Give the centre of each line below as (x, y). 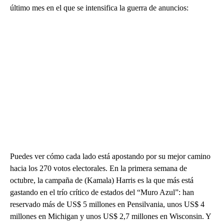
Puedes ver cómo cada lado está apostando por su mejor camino (110, 156)
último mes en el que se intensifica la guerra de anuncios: (99, 7)
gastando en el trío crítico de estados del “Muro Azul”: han (102, 192)
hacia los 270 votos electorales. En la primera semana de (98, 168)
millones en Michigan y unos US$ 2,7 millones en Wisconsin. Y (110, 216)
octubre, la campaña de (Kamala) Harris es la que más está (102, 180)
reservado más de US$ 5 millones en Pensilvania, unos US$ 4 (107, 204)
